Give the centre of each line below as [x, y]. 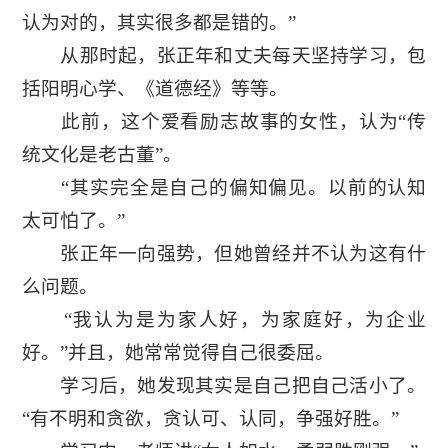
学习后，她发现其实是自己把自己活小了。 [224, 386]
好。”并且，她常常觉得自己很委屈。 [177, 353]
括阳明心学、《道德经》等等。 [154, 89]
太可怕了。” [73, 221]
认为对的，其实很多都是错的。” [158, 23]
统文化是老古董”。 [101, 155]
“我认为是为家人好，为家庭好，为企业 [224, 320]
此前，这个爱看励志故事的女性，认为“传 [224, 122]
